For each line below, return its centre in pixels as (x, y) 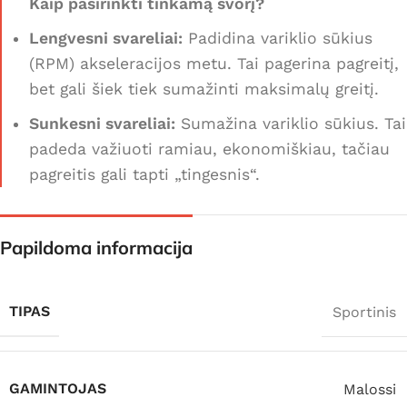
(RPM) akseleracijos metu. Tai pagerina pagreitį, (214, 64)
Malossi (370, 389)
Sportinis (364, 312)
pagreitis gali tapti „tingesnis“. (144, 175)
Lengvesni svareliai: (106, 39)
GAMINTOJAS (58, 389)
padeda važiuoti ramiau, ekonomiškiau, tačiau (209, 149)
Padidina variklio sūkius (278, 39)
